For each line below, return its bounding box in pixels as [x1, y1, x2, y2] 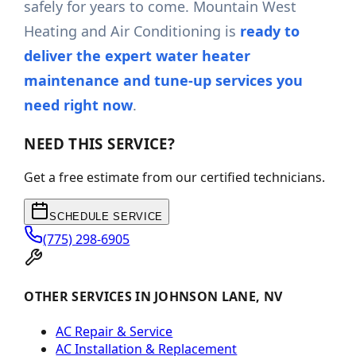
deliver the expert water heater [24, 46, 251, 66]
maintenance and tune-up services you [24, 71, 304, 91]
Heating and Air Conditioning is [24, 21, 241, 41]
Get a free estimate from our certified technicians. [24, 168, 326, 187]
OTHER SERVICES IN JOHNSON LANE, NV [24, 288, 283, 306]
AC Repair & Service [56, 322, 173, 340]
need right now [24, 95, 133, 115]
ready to [240, 21, 300, 41]
